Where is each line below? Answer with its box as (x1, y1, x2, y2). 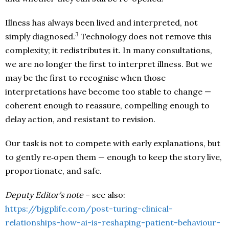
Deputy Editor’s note (5, 190, 83, 200)
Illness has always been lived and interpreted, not (5, 17, 198, 28)
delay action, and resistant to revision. (5, 114, 155, 124)
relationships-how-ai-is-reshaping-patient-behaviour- (5, 217, 220, 227)
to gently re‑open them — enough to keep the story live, (5, 152, 222, 162)
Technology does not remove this (79, 31, 212, 41)
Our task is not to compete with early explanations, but (5, 138, 220, 148)
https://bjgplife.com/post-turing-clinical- (5, 203, 173, 214)
